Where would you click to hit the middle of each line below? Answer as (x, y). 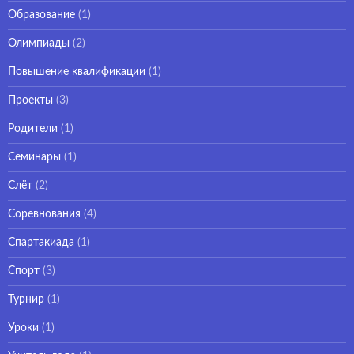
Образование (41, 15)
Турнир (26, 299)
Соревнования (44, 214)
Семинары (34, 157)
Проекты (30, 100)
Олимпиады (39, 43)
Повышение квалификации (77, 72)
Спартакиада (41, 242)
